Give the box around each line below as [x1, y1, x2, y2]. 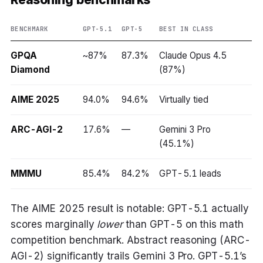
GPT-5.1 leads [159, 167, 221, 179]
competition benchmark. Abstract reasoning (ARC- [11, 234, 251, 247]
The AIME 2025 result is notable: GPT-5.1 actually [11, 203, 249, 215]
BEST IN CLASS [159, 24, 214, 33]
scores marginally [11, 218, 97, 231]
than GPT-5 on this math [123, 218, 244, 231]
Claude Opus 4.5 [159, 49, 227, 61]
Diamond [11, 63, 50, 75]
